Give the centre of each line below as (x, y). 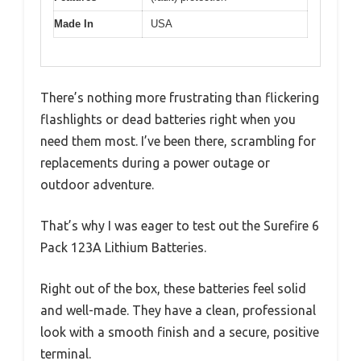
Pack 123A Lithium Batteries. (123, 247)
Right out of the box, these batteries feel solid (173, 288)
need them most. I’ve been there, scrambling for (178, 141)
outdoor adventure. (97, 184)
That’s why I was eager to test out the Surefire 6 (180, 225)
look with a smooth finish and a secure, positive (180, 332)
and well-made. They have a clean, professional (178, 310)
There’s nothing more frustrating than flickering (180, 97)
